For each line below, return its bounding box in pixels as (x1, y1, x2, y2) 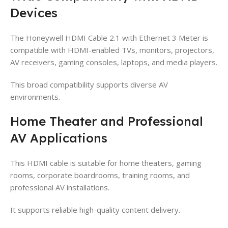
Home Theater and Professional (10, 113, 203, 129)
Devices (10, 5, 58, 20)
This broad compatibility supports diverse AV (10, 79, 168, 90)
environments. (10, 91, 60, 102)
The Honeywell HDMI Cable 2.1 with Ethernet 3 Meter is (10, 32, 208, 43)
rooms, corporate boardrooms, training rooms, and (10, 169, 190, 180)
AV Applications (10, 130, 107, 146)
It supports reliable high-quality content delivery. (10, 204, 180, 215)
